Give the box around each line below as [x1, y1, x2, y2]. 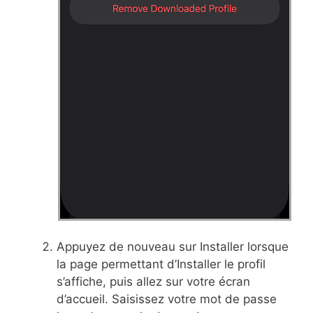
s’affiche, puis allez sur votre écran [57, 275, 250, 289]
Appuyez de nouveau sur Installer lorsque [57, 240, 289, 254]
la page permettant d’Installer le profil [57, 257, 265, 272]
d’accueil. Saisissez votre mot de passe [57, 292, 277, 307]
